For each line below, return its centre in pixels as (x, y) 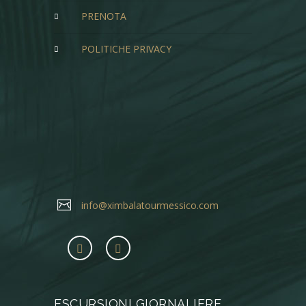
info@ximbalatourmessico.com (150, 205)
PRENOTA (107, 16)
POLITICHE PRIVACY (129, 49)
